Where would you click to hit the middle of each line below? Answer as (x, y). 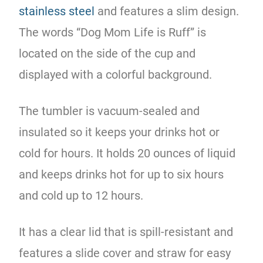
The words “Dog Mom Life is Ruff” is (113, 32)
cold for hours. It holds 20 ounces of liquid (127, 153)
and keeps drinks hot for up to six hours (122, 174)
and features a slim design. (167, 11)
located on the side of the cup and (107, 53)
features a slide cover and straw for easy (125, 253)
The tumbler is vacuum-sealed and (109, 111)
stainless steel (57, 11)
